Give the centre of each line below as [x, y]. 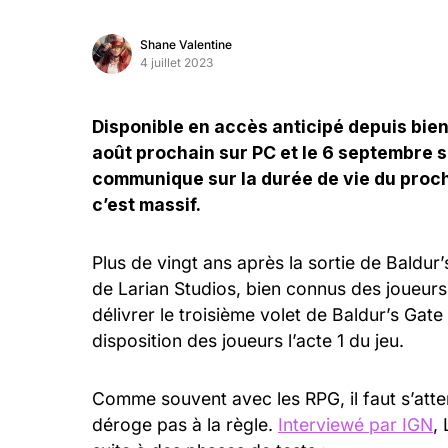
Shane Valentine [186, 44]
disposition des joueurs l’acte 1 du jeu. [248, 340]
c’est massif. [146, 204]
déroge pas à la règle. [185, 424]
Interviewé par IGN [355, 424]
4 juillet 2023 [176, 62]
